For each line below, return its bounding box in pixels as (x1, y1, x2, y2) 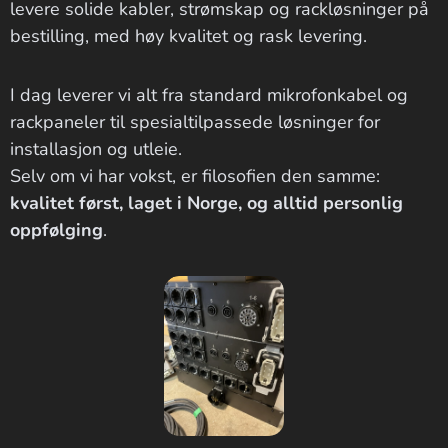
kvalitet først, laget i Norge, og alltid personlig (10, 191, 403, 215)
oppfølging (10, 218, 103, 242)
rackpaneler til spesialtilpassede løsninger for (10, 110, 380, 134)
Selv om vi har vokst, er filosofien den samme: (10, 164, 380, 188)
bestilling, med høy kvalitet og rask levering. (10, 24, 367, 48)
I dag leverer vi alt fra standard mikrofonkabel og (10, 83, 408, 107)
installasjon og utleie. (10, 137, 182, 161)
